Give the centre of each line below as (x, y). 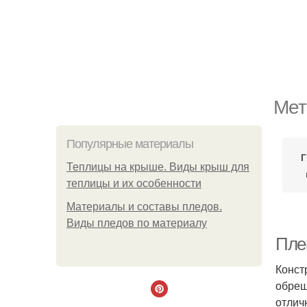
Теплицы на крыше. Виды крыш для (158, 167)
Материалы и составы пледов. (144, 207)
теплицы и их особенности (134, 183)
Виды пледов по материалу (137, 223)
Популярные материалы (130, 144)
